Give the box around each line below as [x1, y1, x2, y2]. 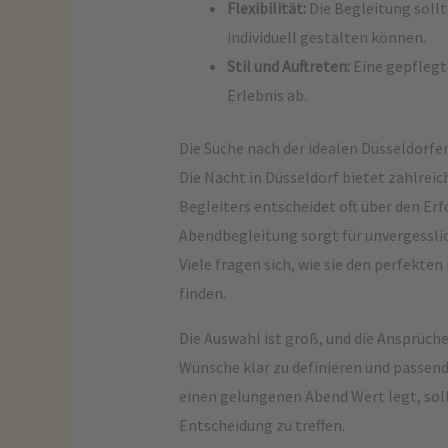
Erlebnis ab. [226, 85, 307, 105]
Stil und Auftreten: [226, 56, 350, 76]
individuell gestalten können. [226, 27, 426, 47]
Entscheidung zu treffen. [178, 415, 345, 435]
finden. [178, 283, 226, 303]
